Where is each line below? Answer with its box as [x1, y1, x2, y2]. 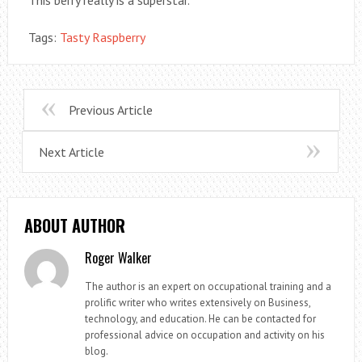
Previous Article [68, 102, 153, 119]
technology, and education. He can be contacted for [85, 312, 317, 326]
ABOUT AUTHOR [23, 213, 125, 238]
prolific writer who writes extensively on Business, [85, 296, 311, 310]
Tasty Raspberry [59, 29, 145, 46]
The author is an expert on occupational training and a [85, 280, 332, 294]
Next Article [38, 144, 104, 161]
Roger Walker [85, 248, 153, 268]
